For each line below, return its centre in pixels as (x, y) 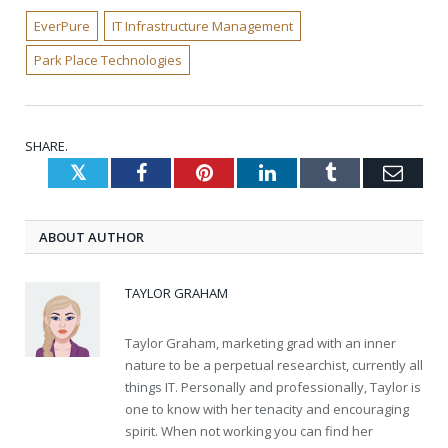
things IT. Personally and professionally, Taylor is (273, 386)
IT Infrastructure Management (202, 25)
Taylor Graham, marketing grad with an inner (260, 342)
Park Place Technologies (108, 59)
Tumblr (364, 171)
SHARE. (46, 145)
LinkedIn (311, 171)
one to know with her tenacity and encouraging (267, 408)
